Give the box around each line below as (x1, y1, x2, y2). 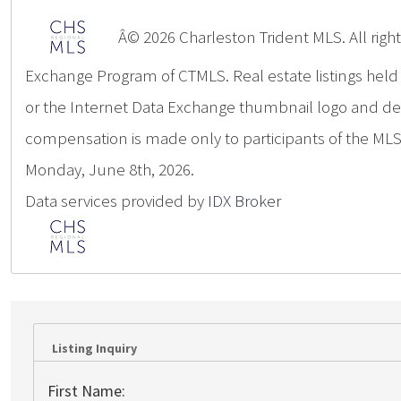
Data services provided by (25, 190, 208, 211)
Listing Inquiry (52, 340, 137, 356)
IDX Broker (208, 190, 281, 211)
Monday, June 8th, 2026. (25, 158, 194, 180)
